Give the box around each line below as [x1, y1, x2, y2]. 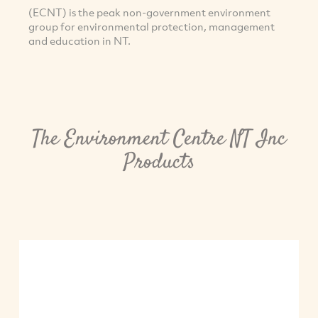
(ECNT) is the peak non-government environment [28, 5, 270, 20]
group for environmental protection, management [28, 19, 275, 34]
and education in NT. [28, 33, 131, 48]
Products [123, 147, 195, 178]
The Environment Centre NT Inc [32, 124, 286, 155]
